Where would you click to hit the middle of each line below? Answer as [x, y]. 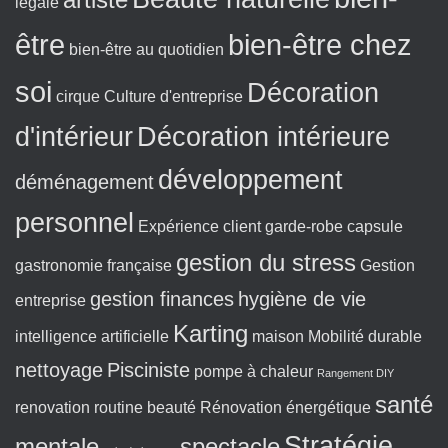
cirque [78, 97]
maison [278, 337]
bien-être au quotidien [146, 50]
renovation [52, 408]
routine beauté [145, 408]
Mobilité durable [365, 337]
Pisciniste [148, 370]
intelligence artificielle [92, 337]
